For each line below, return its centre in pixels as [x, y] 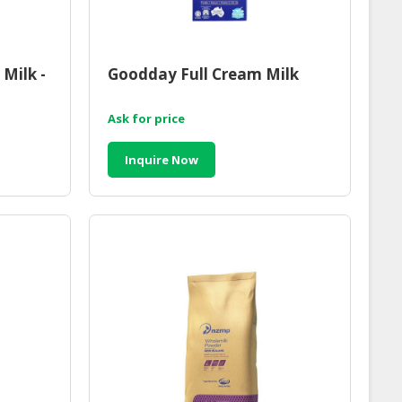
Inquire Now [161, 160]
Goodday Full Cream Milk [203, 74]
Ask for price [146, 119]
